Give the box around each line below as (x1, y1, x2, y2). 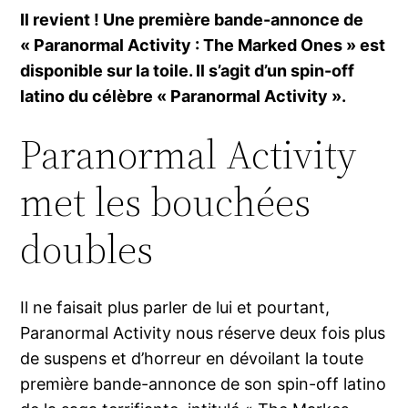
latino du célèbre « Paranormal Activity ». (20, 87, 347, 107)
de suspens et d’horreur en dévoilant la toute (20, 349, 364, 369)
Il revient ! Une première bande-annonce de (20, 10, 364, 30)
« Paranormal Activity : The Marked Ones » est (20, 36, 386, 56)
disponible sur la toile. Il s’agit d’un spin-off (20, 61, 355, 81)
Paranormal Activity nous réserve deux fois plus (20, 323, 386, 343)
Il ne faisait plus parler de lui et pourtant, (20, 298, 331, 318)
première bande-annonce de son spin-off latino (20, 374, 387, 394)
